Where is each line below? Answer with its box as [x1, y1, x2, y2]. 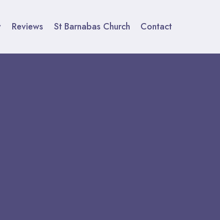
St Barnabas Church [54, 20, 130, 33]
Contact [140, 20, 172, 33]
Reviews [11, 20, 43, 33]
